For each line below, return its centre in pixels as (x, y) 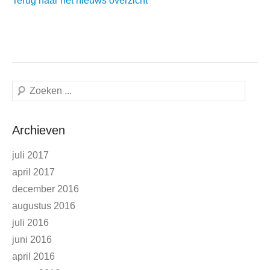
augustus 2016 (44, 206)
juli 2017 (30, 155)
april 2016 (33, 256)
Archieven (39, 130)
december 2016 (46, 189)
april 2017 (33, 172)
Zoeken (28, 88)
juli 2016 (30, 222)
